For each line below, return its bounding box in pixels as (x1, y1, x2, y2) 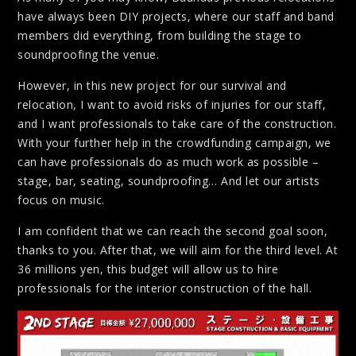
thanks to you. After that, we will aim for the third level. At (17, 242, 338, 258)
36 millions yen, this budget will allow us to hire (17, 261, 278, 277)
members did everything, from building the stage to (17, 27, 301, 43)
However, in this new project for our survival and (17, 78, 287, 94)
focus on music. (17, 192, 105, 208)
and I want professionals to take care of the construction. (17, 116, 336, 132)
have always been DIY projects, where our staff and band (17, 8, 335, 24)
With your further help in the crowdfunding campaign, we (17, 135, 331, 151)
